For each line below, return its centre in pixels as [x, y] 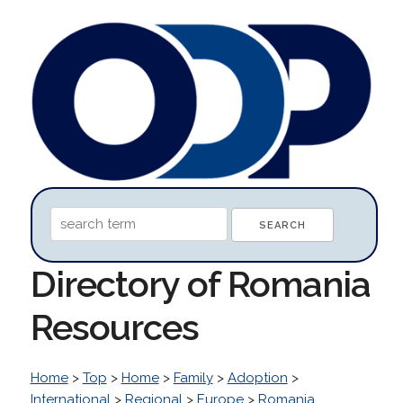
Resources [114, 327]
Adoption [257, 377]
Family [193, 377]
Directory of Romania [200, 283]
